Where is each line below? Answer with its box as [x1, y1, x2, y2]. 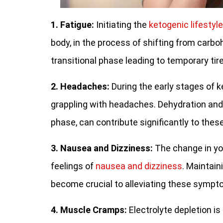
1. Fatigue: [51, 19, 94, 30]
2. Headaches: [51, 81, 110, 92]
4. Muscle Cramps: [51, 205, 127, 215]
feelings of [51, 161, 96, 171]
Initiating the [94, 19, 149, 30]
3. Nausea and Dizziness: [51, 143, 153, 153]
